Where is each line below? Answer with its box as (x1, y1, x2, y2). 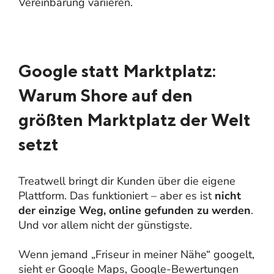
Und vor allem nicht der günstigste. (18, 217, 192, 232)
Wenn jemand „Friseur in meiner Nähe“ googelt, (18, 246, 254, 262)
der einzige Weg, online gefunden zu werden (18, 202, 251, 218)
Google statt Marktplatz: (18, 60, 216, 81)
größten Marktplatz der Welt (18, 109, 251, 130)
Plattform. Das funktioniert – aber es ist (18, 188, 215, 203)
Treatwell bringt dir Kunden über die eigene (18, 173, 235, 188)
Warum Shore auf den (18, 84, 193, 105)
